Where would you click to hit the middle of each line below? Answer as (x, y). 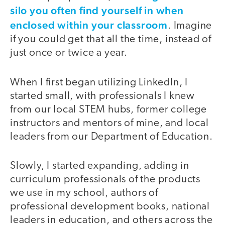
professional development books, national (110, 207)
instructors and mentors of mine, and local (109, 123)
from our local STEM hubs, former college (108, 109)
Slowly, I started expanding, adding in (100, 166)
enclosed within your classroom (89, 25)
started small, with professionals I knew (102, 96)
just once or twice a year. (69, 53)
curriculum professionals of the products (105, 180)
